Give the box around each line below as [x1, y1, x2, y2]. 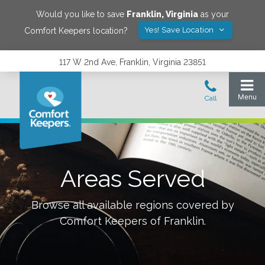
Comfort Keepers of [59, 215, 164, 227]
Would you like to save [36, 9, 127, 19]
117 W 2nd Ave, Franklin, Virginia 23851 [59, 57, 206, 67]
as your [198, 9, 229, 19]
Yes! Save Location [144, 25, 216, 34]
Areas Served [60, 164, 205, 192]
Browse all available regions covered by [31, 199, 234, 211]
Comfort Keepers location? [24, 25, 128, 35]
